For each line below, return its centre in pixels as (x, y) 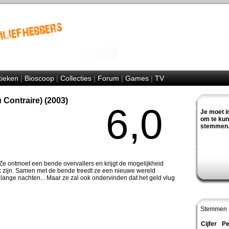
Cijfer (209, 224)
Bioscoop (39, 78)
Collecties (76, 78)
